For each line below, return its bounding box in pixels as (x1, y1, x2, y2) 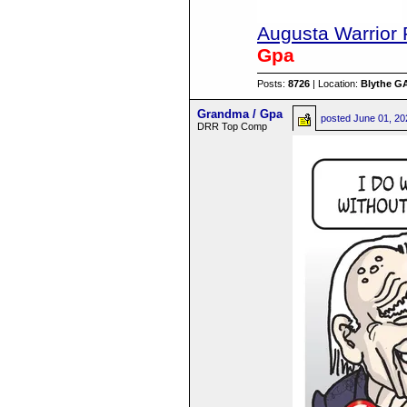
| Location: (310, 78, 361, 89)
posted (321, 113, 354, 124)
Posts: (257, 78, 288, 89)
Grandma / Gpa (197, 107, 283, 121)
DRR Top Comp (197, 121, 268, 132)
